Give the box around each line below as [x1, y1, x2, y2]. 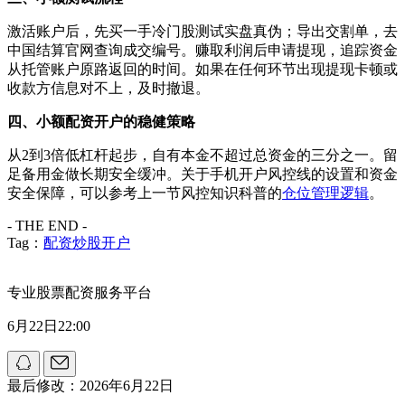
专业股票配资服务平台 [7, 284, 152, 300]
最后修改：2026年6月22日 [7, 377, 174, 393]
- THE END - [7, 217, 87, 233]
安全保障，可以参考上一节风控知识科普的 [7, 184, 282, 201]
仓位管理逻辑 [282, 184, 369, 201]
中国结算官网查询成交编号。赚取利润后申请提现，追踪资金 [7, 42, 398, 58]
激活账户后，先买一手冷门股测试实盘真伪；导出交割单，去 [7, 23, 398, 39]
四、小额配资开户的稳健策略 [7, 113, 195, 129]
